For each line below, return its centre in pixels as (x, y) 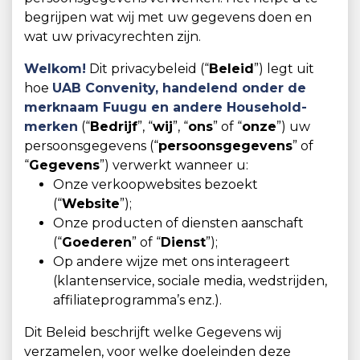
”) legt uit (284, 69)
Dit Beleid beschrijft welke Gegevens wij (153, 332)
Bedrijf (114, 127)
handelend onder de (234, 88)
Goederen (97, 242)
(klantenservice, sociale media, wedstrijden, (190, 281)
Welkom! (55, 69)
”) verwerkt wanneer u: (174, 165)
